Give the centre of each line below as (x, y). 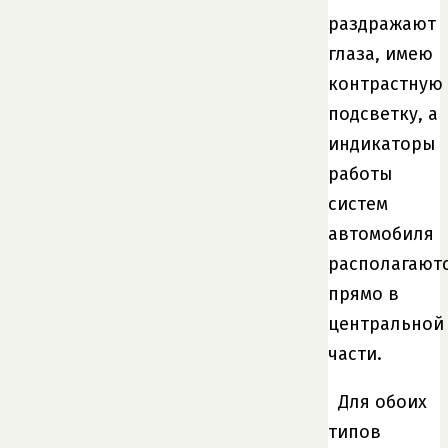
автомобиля (381, 234)
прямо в (363, 294)
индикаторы (382, 144)
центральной (386, 324)
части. (355, 354)
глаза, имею (380, 54)
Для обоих (382, 402)
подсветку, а (383, 114)
